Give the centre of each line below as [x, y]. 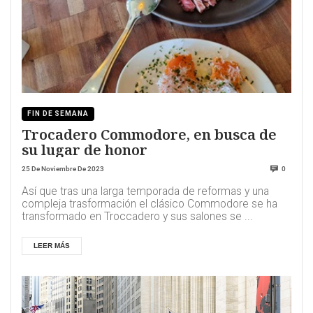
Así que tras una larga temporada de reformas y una [145, 192]
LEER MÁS [52, 246]
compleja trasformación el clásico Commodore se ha [150, 204]
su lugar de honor [85, 150]
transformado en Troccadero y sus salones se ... [137, 217]
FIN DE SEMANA [58, 113]
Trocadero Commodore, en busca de [149, 134]
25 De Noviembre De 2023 [63, 169]
